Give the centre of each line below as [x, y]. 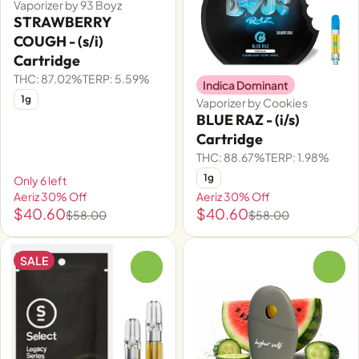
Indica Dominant [246, 85]
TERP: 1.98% [297, 157]
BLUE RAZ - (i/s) [248, 120]
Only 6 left [40, 181]
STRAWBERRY [62, 22]
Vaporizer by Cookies [252, 103]
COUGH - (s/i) [58, 42]
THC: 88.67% [231, 157]
